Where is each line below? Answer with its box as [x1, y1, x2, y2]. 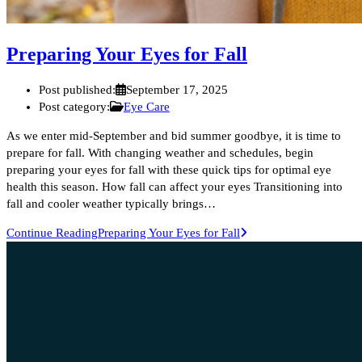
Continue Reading [6, 226, 98, 240]
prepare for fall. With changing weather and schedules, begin [6, 146, 314, 160]
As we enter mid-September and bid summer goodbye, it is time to [6, 129, 341, 143]
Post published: [39, 83, 116, 97]
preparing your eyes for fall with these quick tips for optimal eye [6, 163, 331, 177]
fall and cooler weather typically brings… [6, 197, 216, 211]
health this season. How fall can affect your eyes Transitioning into [6, 180, 343, 194]
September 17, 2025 [126, 83, 229, 97]
